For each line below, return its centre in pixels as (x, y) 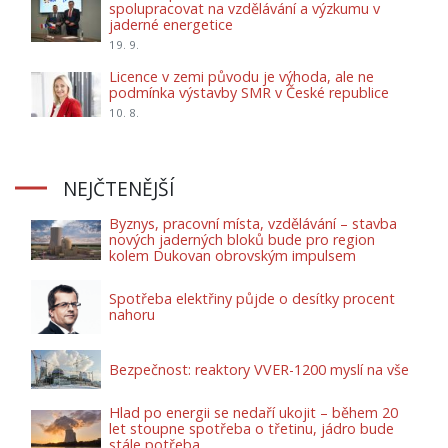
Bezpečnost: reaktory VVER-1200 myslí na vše (259, 369)
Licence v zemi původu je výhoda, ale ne (241, 76)
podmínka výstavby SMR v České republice (249, 92)
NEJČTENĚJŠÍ (119, 188)
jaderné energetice (171, 24)
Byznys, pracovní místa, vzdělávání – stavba (253, 223)
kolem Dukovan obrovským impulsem (232, 255)
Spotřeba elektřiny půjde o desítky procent (252, 298)
